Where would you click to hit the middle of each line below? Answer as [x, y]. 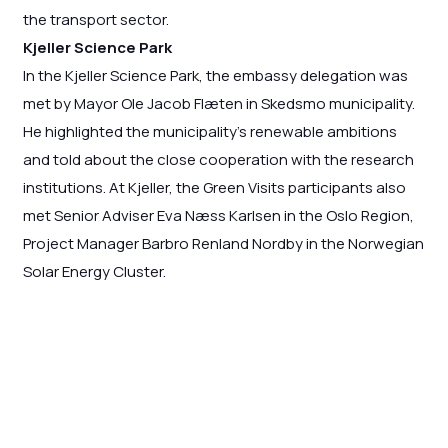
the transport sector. [95, 20]
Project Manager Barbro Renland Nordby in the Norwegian [223, 244]
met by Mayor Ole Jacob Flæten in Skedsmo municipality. [218, 104]
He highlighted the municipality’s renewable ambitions [209, 132]
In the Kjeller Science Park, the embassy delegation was [215, 76]
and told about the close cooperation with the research [218, 160]
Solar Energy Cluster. [94, 272]
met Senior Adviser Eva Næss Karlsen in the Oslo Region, [218, 216]
